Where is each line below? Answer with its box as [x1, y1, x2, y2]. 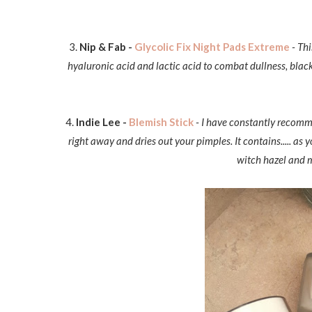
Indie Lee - [76, 116, 129, 128]
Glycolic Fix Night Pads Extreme [134, 40, 290, 53]
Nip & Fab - [79, 40, 134, 53]
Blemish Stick [129, 116, 194, 128]
